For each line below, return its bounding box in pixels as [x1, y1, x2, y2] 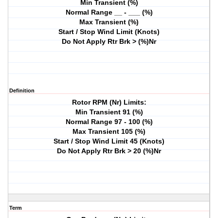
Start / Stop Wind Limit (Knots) [58, 28, 160, 36]
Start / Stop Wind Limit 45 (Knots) [54, 137, 165, 145]
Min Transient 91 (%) [75, 108, 143, 116]
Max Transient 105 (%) [73, 127, 146, 136]
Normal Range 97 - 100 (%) [65, 118, 153, 126]
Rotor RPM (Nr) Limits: [72, 98, 146, 107]
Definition [9, 88, 35, 94]
